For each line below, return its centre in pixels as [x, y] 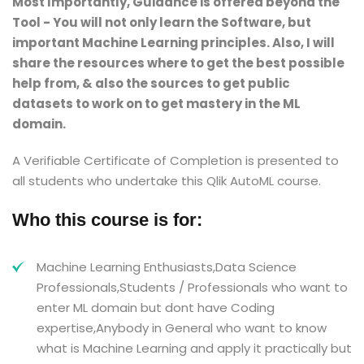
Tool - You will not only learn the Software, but [162, 22]
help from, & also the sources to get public [151, 83]
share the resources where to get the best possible [178, 63]
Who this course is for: [107, 220]
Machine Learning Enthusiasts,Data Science [167, 267]
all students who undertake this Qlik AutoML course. [167, 181]
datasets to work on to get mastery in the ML [156, 104]
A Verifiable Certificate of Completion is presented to [175, 160]
